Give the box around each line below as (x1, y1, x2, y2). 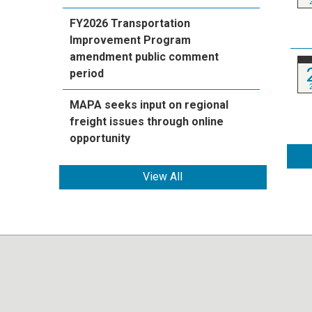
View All (143, 170, 183, 184)
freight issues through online (70, 114, 224, 128)
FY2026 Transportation (70, 16, 191, 30)
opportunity (70, 131, 131, 145)
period (70, 66, 104, 80)
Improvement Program (70, 33, 192, 47)
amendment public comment (70, 49, 219, 63)
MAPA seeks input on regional (70, 97, 229, 111)
